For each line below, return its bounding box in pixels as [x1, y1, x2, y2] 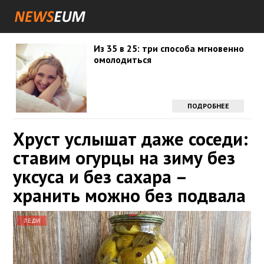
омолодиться [93, 54, 151, 65]
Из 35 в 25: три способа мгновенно [93, 42, 244, 54]
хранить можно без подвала [13, 183, 246, 207]
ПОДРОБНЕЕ [187, 101, 229, 110]
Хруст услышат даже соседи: [13, 127, 248, 151]
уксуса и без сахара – [13, 164, 186, 189]
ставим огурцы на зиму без [13, 146, 235, 170]
